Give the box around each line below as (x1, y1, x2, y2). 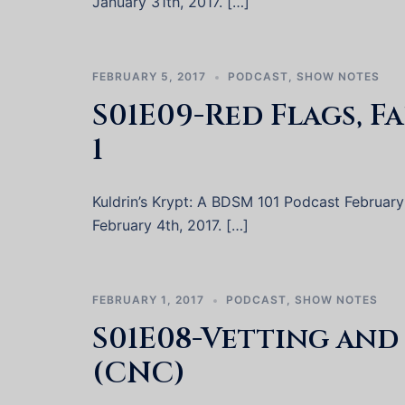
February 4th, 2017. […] (92, 216, 249, 234)
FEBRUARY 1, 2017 (92, 293, 204, 306)
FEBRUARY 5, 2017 (92, 70, 206, 83)
